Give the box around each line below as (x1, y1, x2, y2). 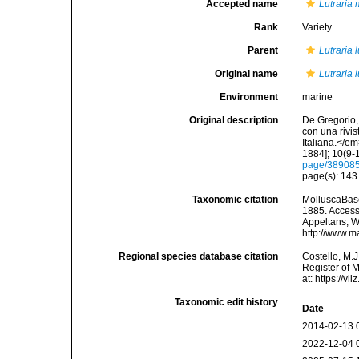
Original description (189, 115, 279, 126)
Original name (215, 68, 279, 79)
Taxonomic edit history (175, 296, 279, 308)
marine (302, 91, 333, 103)
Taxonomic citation (192, 194, 279, 205)
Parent (248, 45, 279, 56)
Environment (220, 91, 279, 103)
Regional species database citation (119, 251, 279, 262)
